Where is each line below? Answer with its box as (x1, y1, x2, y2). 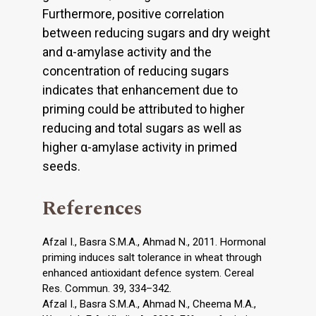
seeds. (42, 158, 80, 174)
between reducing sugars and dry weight (42, 25, 270, 40)
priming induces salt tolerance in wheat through (42, 250, 262, 264)
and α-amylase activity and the (42, 44, 212, 59)
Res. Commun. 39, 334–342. (42, 281, 171, 295)
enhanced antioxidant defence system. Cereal (42, 266, 254, 279)
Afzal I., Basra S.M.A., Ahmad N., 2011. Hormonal (42, 235, 266, 248)
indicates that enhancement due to (42, 82, 238, 97)
